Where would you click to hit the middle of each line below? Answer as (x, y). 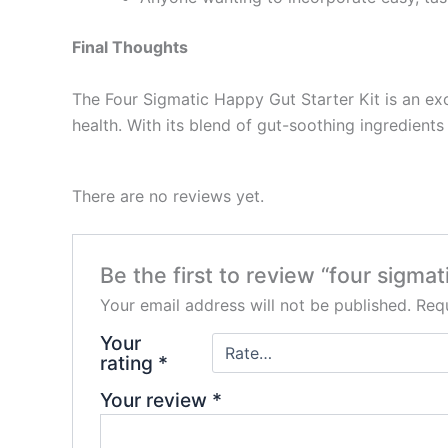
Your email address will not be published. (255, 305)
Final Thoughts (130, 47)
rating (128, 363)
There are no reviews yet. (168, 195)
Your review (155, 400)
